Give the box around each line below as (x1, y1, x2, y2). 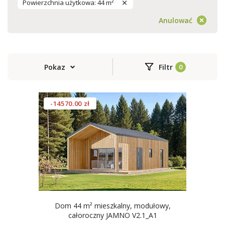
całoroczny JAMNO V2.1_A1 (68, 210, 157, 220)
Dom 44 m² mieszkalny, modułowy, (54, 201, 171, 210)
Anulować (159, 15, 193, 25)
